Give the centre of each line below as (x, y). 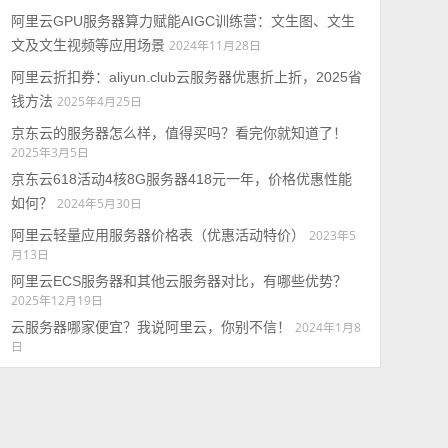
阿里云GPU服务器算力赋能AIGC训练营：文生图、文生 (182, 21)
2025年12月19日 (56, 300)
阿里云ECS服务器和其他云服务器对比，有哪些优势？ (178, 281)
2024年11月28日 (214, 45)
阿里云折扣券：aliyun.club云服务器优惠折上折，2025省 (186, 77)
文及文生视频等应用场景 (87, 45)
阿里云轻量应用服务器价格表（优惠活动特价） (157, 235)
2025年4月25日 (99, 101)
